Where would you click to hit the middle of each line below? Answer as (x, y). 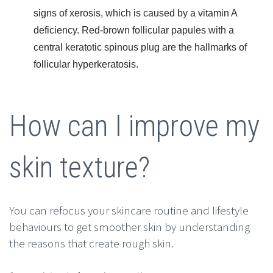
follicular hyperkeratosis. (86, 64)
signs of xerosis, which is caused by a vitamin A (135, 13)
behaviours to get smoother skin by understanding (129, 227)
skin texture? (80, 167)
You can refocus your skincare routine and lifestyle (129, 211)
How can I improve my (134, 126)
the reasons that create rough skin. (91, 243)
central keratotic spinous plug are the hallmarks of (140, 47)
